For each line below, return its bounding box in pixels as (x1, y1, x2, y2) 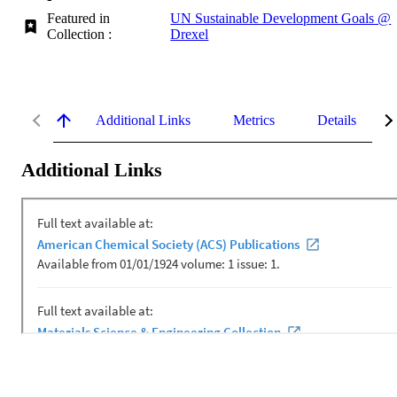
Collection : (47, 26, 120, 42)
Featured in (47, 10, 111, 26)
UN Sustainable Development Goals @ (170, 10, 392, 26)
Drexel (170, 26, 209, 42)
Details (317, 112, 356, 128)
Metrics (233, 112, 275, 128)
